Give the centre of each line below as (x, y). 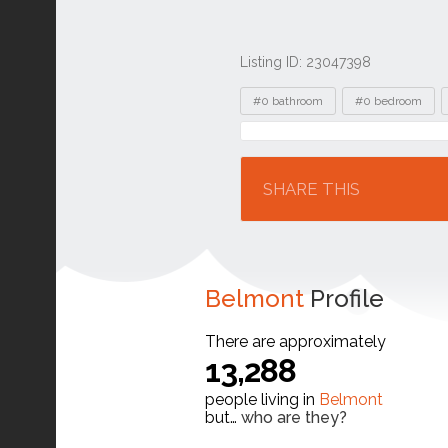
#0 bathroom (288, 101)
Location (286, 140)
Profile (344, 298)
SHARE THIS (311, 189)
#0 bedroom (388, 101)
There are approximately (295, 341)
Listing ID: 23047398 (305, 62)
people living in (262, 399)
